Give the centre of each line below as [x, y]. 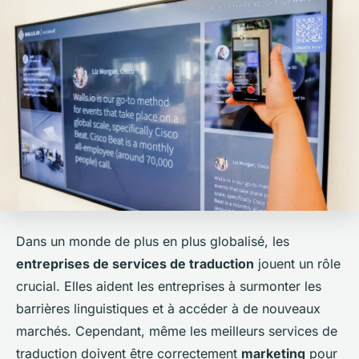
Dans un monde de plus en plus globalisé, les [153, 242]
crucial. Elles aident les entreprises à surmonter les [169, 286]
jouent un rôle [297, 264]
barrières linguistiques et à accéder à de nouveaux [168, 309]
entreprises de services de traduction [135, 264]
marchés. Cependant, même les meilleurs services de [177, 331]
